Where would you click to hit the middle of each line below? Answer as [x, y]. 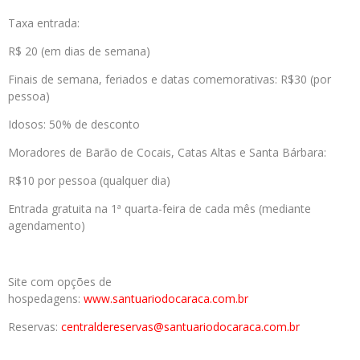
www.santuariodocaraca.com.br [166, 299]
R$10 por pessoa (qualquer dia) [89, 181]
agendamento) [47, 226]
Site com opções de [60, 282]
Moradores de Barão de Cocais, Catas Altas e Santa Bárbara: [167, 153]
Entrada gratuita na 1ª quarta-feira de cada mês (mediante [160, 209]
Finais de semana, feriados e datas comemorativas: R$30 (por [170, 80]
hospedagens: [46, 299]
